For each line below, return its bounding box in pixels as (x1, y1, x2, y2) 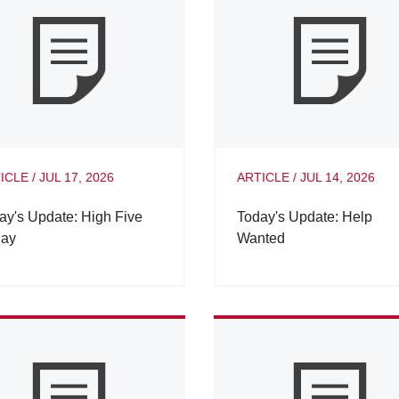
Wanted (236, 230, 285, 246)
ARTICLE (236, 169, 289, 184)
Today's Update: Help (236, 208, 372, 224)
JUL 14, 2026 (299, 169, 375, 184)
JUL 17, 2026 (39, 169, 114, 184)
